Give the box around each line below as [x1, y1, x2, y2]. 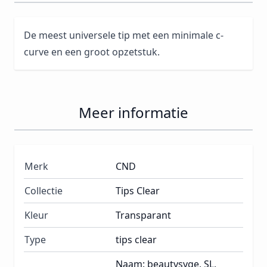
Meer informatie [79, 103, 188, 123]
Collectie [24, 184, 63, 198]
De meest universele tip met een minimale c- [24, 29, 223, 42]
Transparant [116, 209, 171, 222]
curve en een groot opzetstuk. [24, 45, 160, 59]
